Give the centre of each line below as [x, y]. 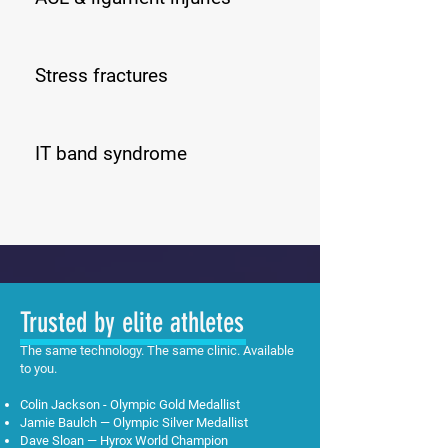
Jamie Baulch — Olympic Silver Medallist [134, 422]
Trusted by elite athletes [132, 322]
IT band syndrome [111, 153]
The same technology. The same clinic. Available [157, 350]
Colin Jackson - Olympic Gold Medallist [130, 404]
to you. [38, 368]
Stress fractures [101, 75]
